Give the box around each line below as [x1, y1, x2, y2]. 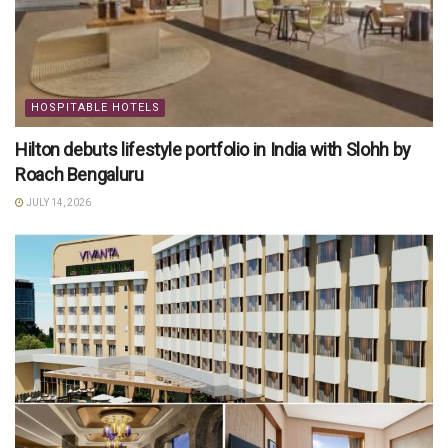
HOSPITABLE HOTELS [31, 101, 160, 115]
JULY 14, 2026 [24, 197, 91, 209]
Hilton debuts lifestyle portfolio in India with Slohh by [15, 139, 411, 161]
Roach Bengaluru [15, 164, 144, 186]
